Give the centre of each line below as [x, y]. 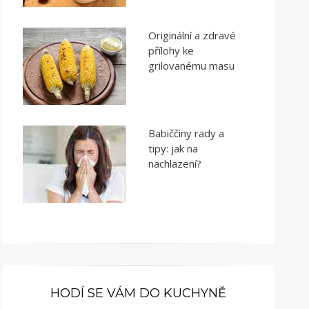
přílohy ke [171, 50]
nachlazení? [175, 163]
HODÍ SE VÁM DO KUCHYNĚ [138, 293]
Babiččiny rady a [186, 133]
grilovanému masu [191, 65]
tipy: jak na [173, 148]
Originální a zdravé [192, 35]
